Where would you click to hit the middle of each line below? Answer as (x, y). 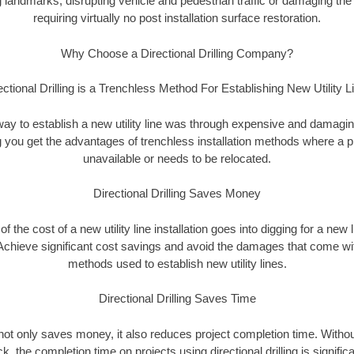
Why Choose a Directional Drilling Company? (177, 53)
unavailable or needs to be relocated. (177, 158)
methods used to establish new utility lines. (177, 263)
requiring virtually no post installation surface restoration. (177, 18)
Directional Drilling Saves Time (177, 299)
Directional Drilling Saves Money (177, 194)
